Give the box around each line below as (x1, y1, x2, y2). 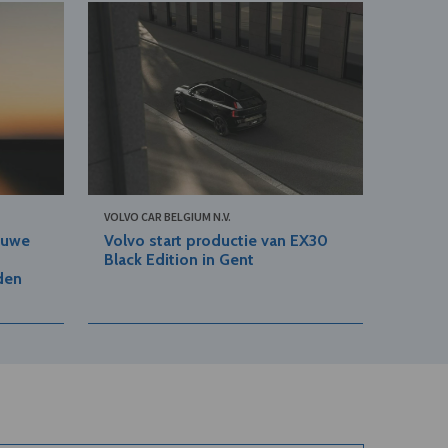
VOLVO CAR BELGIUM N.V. (103, 209, 231, 225)
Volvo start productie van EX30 (103, 231, 328, 251)
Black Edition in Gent (103, 250, 254, 270)
